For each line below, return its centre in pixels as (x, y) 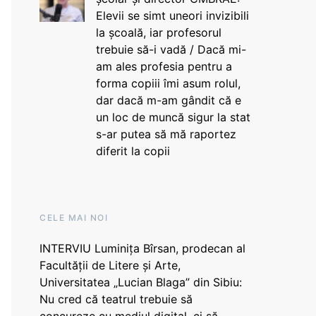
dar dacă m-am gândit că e (168, 100)
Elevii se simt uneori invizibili (172, 16)
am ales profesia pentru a (164, 66)
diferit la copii (133, 151)
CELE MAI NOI (74, 218)
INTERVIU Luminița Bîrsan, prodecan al (142, 248)
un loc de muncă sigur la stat (173, 117)
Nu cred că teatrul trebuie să (116, 299)
